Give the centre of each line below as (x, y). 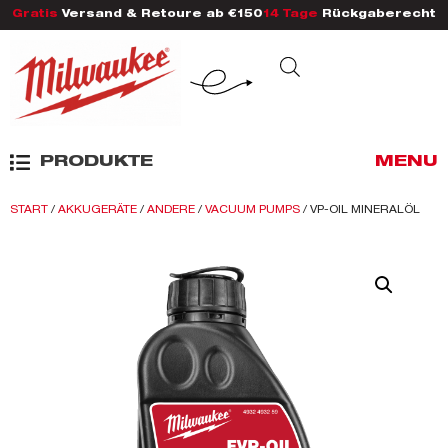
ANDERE (171, 209)
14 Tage (290, 15)
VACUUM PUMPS (252, 209)
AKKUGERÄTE (97, 209)
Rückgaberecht (377, 15)
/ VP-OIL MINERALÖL (360, 209)
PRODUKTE (96, 163)
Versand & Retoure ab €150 (160, 15)
